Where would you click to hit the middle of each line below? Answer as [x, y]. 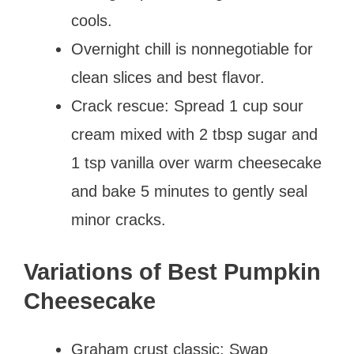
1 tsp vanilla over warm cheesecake [196, 162]
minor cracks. [119, 219]
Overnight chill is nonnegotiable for [192, 49]
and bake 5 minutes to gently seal [189, 191]
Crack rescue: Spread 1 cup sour [187, 105]
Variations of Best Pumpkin [172, 271]
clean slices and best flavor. [168, 77]
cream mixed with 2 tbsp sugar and [194, 134]
